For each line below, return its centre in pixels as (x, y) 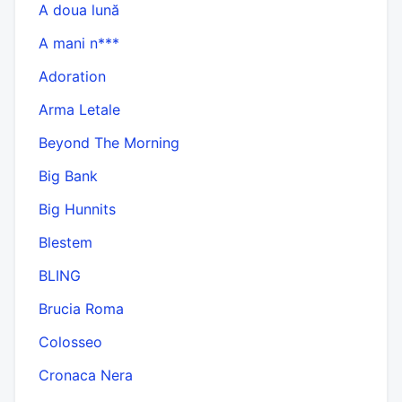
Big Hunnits (77, 209)
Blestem (66, 242)
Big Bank (68, 175)
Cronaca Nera (86, 375)
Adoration (72, 76)
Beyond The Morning (109, 142)
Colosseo (70, 341)
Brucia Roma (81, 308)
